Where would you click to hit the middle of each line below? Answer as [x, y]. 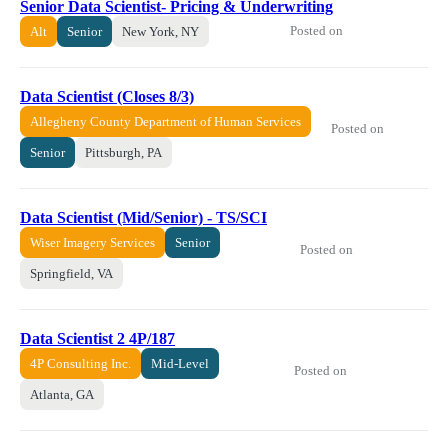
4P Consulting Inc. [80, 363]
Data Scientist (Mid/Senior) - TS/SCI [143, 217]
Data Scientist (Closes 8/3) [107, 96]
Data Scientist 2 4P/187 [97, 338]
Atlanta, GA [62, 394]
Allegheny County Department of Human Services [165, 121]
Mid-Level [180, 363]
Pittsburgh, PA [123, 152]
